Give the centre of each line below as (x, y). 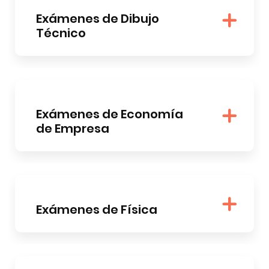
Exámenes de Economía (110, 114)
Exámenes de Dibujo (98, 18)
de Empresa (73, 128)
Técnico (61, 33)
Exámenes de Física (97, 209)
